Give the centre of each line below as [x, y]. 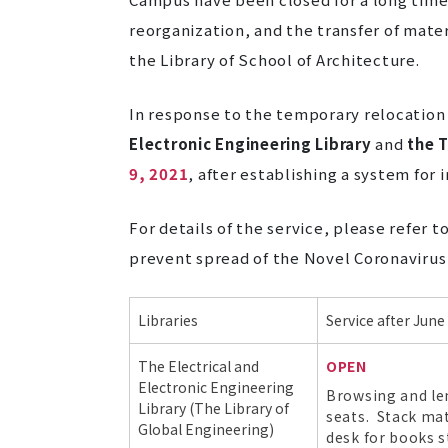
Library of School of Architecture [288, 59]
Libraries [168, 320]
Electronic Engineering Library [250, 143]
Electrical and [213, 366]
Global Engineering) [206, 429]
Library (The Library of [213, 408]
